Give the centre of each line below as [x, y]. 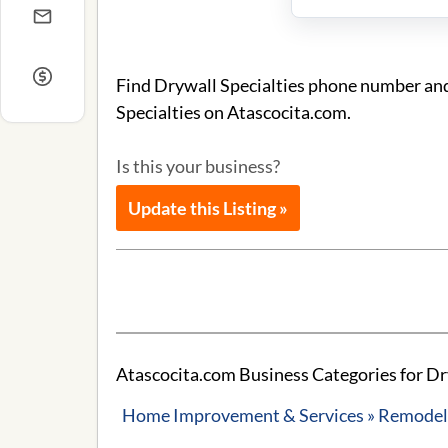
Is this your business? [198, 166]
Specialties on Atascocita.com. [233, 112]
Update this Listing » [208, 208]
